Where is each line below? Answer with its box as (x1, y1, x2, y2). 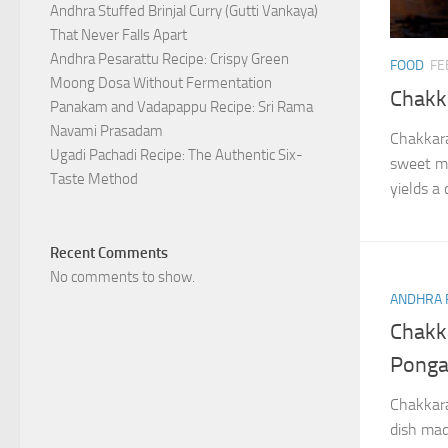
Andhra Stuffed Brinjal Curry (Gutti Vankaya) (50, 2, 318, 20)
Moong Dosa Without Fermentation (50, 74, 272, 92)
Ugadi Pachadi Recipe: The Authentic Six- (50, 146, 303, 164)
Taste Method (50, 170, 138, 188)
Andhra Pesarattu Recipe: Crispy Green (50, 50, 289, 68)
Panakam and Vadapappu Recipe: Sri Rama (50, 98, 313, 116)
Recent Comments (50, 244, 168, 262)
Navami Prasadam (50, 122, 163, 140)
